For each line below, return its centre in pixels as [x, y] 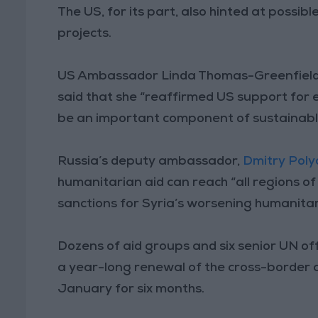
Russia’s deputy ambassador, [150, 161]
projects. [85, 34]
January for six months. [131, 289]
